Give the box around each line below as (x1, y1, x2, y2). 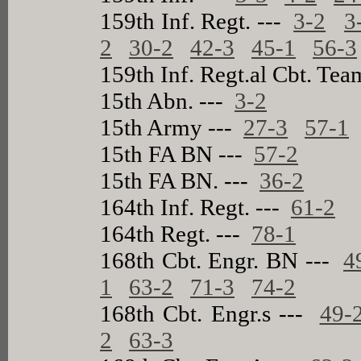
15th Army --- (100, 114, 244, 140)
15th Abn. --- (100, 87, 235, 114)
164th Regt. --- (100, 220, 252, 247)
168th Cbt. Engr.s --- (100, 300, 320, 326)
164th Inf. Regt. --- (100, 193, 292, 220)
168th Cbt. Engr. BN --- (100, 247, 344, 273)
